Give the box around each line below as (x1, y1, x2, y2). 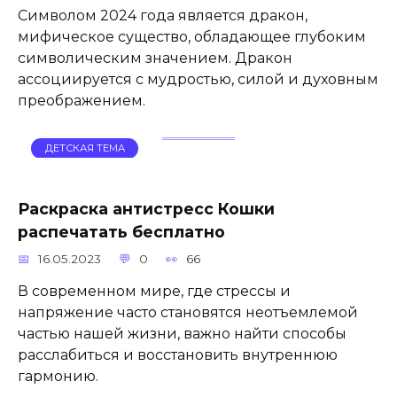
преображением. (18, 92, 145, 110)
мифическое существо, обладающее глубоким (18, 28, 366, 46)
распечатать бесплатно (18, 222, 225, 241)
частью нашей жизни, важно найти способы (18, 324, 346, 342)
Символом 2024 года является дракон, (18, 7, 307, 25)
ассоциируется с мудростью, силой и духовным (18, 71, 378, 89)
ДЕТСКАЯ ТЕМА (44, 142, 125, 155)
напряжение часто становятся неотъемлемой (18, 303, 358, 321)
